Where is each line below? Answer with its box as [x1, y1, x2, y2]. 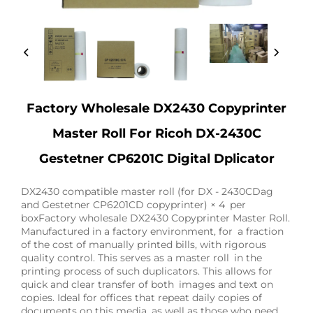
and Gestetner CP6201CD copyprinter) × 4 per [21, 198, 246, 212]
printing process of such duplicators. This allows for [21, 265, 272, 278]
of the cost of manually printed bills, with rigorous [21, 238, 266, 252]
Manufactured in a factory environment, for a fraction [21, 225, 284, 238]
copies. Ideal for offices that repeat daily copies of [21, 291, 262, 305]
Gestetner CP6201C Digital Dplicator [38, 151, 275, 167]
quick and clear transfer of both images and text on [21, 278, 273, 291]
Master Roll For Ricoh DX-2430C [52, 126, 261, 142]
